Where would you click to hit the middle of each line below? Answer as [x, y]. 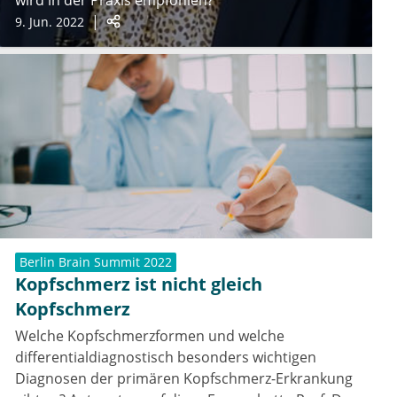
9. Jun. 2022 [50, 22]
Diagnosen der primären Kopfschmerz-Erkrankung [184, 379]
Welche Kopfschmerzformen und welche [150, 336]
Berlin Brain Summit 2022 [96, 262]
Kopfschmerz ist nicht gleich [139, 284]
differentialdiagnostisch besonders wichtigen [166, 358]
